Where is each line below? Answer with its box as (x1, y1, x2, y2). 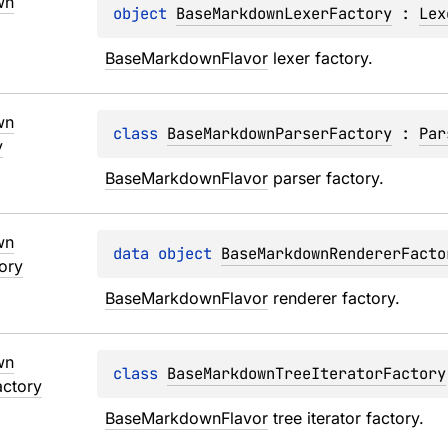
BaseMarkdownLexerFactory (176, 3, 393, 24)
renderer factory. (268, 288, 401, 308)
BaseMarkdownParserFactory (167, 123, 393, 144)
